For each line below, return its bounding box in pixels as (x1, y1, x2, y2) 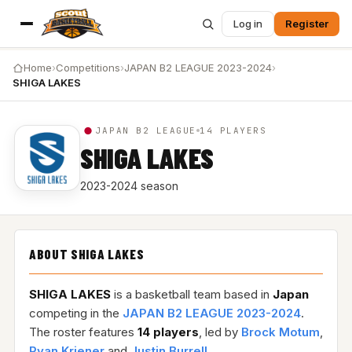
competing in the (28, 306, 123, 321)
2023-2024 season (79, 179, 178, 192)
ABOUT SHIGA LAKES (28, 246, 145, 262)
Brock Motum (240, 324, 320, 339)
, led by (198, 324, 241, 339)
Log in (233, 16, 262, 30)
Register (285, 16, 328, 30)
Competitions (56, 61, 120, 74)
